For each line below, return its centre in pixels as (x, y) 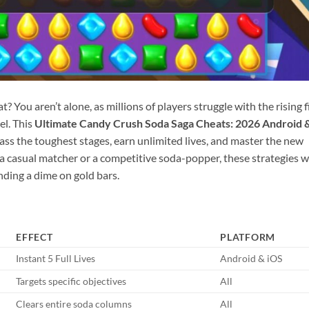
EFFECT (34, 237)
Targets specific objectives (71, 281)
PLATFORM (248, 237)
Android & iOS (251, 258)
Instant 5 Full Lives (56, 258)
